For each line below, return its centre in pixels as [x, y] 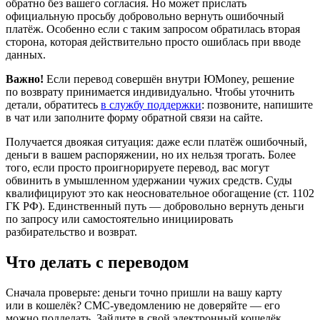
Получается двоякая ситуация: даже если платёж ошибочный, [156, 141]
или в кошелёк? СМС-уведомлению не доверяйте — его [143, 305]
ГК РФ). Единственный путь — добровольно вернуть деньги [155, 206]
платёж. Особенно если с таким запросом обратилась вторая [153, 29]
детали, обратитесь [53, 104]
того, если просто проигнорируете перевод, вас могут [137, 167]
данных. [26, 54]
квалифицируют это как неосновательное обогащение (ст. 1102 [160, 193]
